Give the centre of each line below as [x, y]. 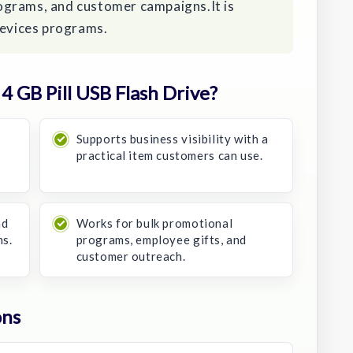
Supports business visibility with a [172, 138]
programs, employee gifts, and [161, 239]
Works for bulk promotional [154, 223]
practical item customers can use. [169, 155]
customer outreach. [131, 256]
